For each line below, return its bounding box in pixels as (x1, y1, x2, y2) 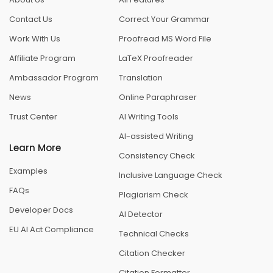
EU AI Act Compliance (9, 223, 94, 235)
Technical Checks (119, 227, 189, 239)
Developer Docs (9, 204, 73, 216)
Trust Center (9, 110, 57, 122)
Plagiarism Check (119, 188, 188, 200)
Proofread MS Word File (119, 32, 211, 44)
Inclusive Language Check (119, 169, 222, 181)
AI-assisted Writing (119, 130, 193, 142)
